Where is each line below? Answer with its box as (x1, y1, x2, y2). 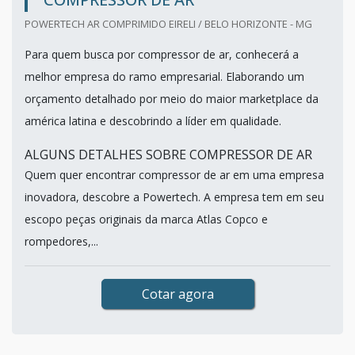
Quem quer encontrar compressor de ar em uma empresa (25, 167, 324, 183)
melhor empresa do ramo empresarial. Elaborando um (25, 69, 304, 85)
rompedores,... (25, 234, 98, 250)
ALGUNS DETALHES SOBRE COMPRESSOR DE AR (25, 146, 312, 164)
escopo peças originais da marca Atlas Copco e (25, 212, 268, 227)
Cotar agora (141, 285, 214, 303)
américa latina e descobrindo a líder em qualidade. (25, 113, 281, 129)
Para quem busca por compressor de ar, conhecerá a (25, 47, 299, 63)
